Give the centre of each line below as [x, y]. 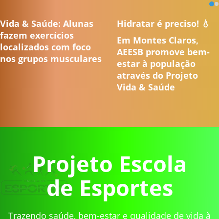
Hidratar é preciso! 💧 [164, 24]
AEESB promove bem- [163, 52]
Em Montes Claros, [158, 40]
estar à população [156, 64]
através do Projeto [157, 76]
